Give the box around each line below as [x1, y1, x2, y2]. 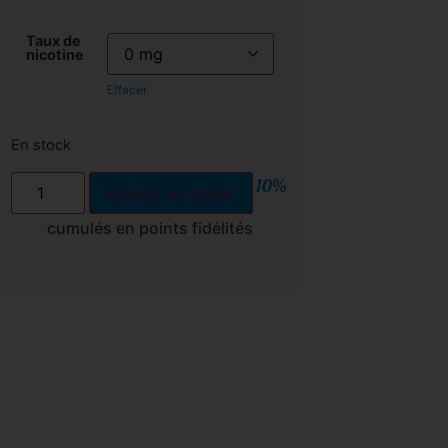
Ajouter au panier [106, 182, 237, 203]
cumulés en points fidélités [46, 217, 253, 238]
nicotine [25, 46, 84, 64]
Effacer [106, 82, 147, 98]
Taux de [25, 32, 81, 50]
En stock [10, 135, 71, 154]
